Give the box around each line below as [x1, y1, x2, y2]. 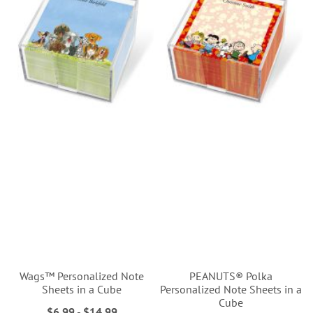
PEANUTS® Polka [189, 268, 273, 283]
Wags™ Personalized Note [20, 268, 145, 283]
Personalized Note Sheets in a [160, 282, 303, 296]
